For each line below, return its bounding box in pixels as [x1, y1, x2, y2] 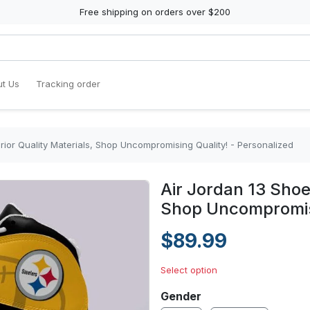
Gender [161, 289, 201, 303]
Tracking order [36, 78, 100, 89]
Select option [161, 264, 217, 275]
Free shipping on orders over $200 [80, 6, 230, 17]
